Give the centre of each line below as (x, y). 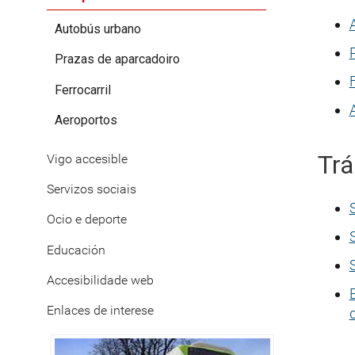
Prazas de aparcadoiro (117, 59)
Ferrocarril (83, 90)
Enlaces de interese (100, 311)
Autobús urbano (98, 29)
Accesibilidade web (100, 281)
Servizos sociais (92, 189)
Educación (76, 250)
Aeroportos (86, 120)
